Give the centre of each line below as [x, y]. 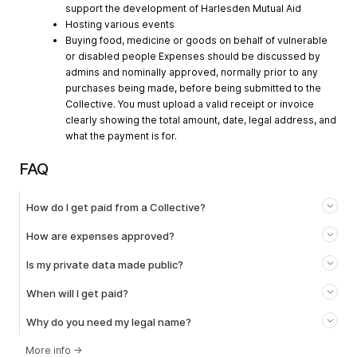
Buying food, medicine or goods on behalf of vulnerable [196, 41]
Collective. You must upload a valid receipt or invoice [190, 104]
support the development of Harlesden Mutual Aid [183, 9]
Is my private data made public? [105, 265]
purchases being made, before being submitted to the [193, 88]
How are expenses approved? [100, 236]
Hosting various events [120, 25]
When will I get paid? [77, 294]
